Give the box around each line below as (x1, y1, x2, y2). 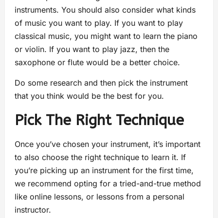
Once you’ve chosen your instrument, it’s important (15, 139, 200, 149)
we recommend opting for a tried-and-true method (15, 179, 201, 189)
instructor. (15, 205, 51, 215)
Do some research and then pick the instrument (15, 78, 188, 88)
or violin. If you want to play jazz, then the (15, 44, 169, 54)
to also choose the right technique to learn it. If (15, 152, 186, 163)
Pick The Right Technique (15, 111, 184, 129)
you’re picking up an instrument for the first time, (15, 165, 194, 176)
